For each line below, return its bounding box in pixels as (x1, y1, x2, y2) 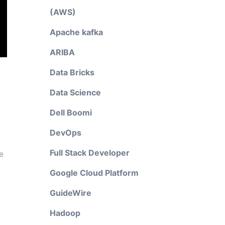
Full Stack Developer (49, 148, 130, 158)
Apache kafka (49, 27, 103, 37)
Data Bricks (49, 67, 94, 77)
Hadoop (49, 208, 80, 218)
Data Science (49, 87, 101, 97)
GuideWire (49, 188, 91, 198)
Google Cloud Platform (49, 168, 139, 178)
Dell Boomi (49, 107, 92, 118)
